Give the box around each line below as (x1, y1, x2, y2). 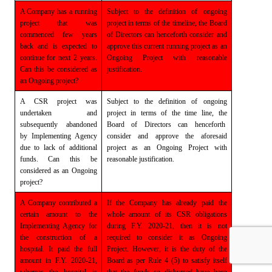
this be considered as (31, 64, 97, 73)
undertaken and (19, 108, 97, 117)
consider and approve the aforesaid (106, 131, 227, 140)
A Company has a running (19, 7, 97, 16)
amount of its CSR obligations (124, 209, 227, 219)
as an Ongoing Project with (126, 143, 227, 152)
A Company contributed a (19, 198, 97, 207)
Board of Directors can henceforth (106, 120, 225, 129)
